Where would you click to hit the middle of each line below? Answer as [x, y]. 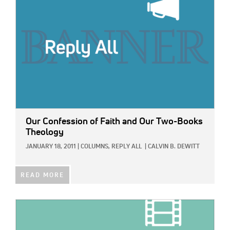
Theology [45, 133]
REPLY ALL [127, 147]
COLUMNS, [95, 147]
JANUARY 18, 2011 [51, 147]
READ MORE [42, 176]
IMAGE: [27, 206]
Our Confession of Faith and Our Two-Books [114, 122]
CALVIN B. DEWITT [174, 147]
